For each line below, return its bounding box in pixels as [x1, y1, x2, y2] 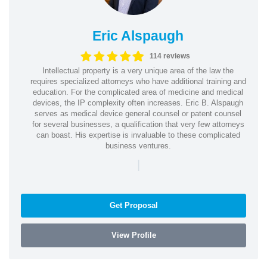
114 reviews [150, 52, 191, 60]
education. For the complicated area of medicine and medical [33, 87, 243, 97]
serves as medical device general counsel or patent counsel [35, 108, 241, 118]
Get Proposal [109, 200, 158, 210]
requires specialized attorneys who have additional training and [30, 76, 246, 86]
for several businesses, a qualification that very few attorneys [32, 119, 244, 129]
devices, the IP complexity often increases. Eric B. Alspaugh [33, 98, 243, 107]
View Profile [111, 230, 156, 240]
